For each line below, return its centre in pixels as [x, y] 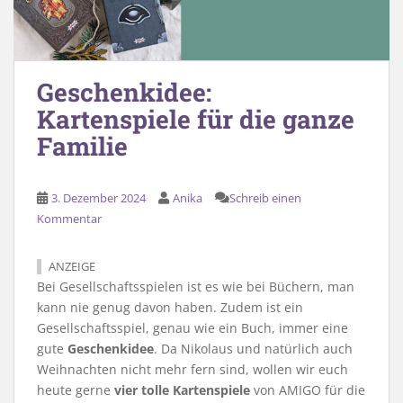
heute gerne [76, 390]
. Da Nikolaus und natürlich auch [253, 349]
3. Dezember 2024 [99, 198]
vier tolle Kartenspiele [182, 390]
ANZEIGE [72, 267]
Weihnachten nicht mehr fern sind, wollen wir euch [193, 370]
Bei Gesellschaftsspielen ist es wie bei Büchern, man [196, 287]
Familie [82, 147]
